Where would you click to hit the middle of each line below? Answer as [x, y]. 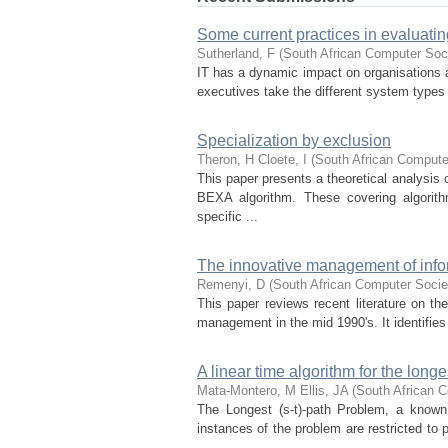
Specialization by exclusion [294, 140]
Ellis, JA [324, 390]
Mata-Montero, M [246, 390]
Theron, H [225, 159]
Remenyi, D [231, 284]
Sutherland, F [236, 53]
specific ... [227, 216]
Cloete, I [282, 159]
